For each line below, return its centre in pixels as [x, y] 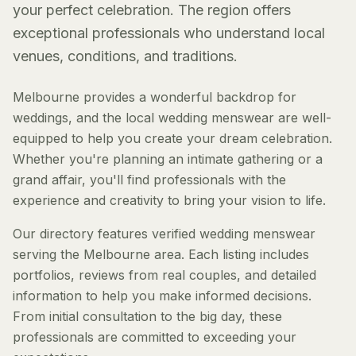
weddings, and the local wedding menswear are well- [172, 118]
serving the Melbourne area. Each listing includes [161, 254]
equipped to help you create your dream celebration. [172, 138]
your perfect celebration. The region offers [152, 10]
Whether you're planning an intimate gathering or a [168, 159]
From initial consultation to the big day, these [147, 316]
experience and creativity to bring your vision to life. [169, 200]
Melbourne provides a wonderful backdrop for [155, 97]
